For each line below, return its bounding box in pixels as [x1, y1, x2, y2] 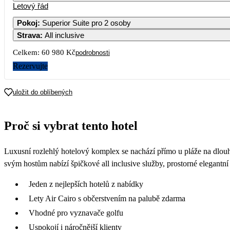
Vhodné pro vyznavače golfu [29, 208, 123, 217]
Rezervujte [13, 61, 48, 70]
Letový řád [13, 1, 48, 10]
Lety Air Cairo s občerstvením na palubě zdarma [29, 194, 185, 203]
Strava [17, 30, 40, 40]
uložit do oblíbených [13, 88, 72, 96]
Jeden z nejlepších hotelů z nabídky [29, 179, 143, 188]
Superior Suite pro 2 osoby [42, 18, 131, 27]
